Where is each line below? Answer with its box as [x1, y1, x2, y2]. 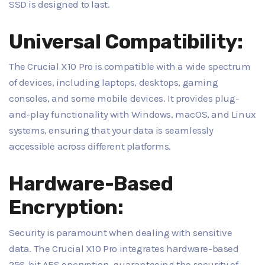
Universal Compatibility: [9, 29, 243, 54]
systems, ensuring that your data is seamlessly [9, 124, 214, 137]
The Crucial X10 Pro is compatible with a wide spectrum [9, 60, 251, 73]
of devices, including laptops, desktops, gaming [9, 76, 218, 89]
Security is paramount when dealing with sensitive [9, 226, 232, 238]
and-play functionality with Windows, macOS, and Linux [9, 108, 256, 121]
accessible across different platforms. [9, 140, 171, 153]
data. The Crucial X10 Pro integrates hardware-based [9, 242, 239, 254]
